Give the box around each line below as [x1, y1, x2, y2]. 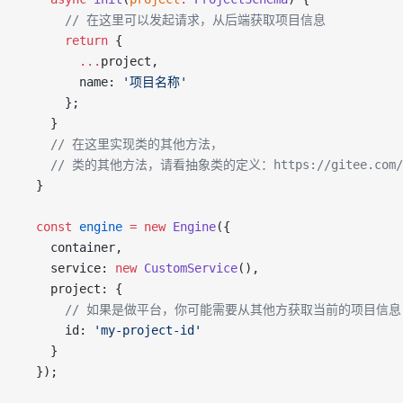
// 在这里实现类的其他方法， [22, 137, 223, 151]
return [22, 33, 108, 48]
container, [22, 240, 122, 255]
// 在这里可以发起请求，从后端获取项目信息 [22, 13, 326, 27]
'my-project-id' [94, 323, 201, 337]
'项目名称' [122, 75, 187, 89]
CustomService [137, 261, 237, 275]
